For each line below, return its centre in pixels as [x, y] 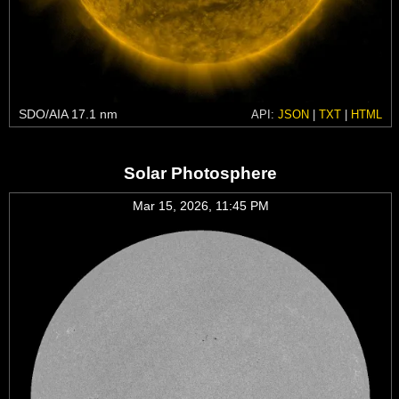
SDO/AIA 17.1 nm [68, 114]
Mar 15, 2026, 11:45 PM [200, 205]
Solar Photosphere [200, 173]
